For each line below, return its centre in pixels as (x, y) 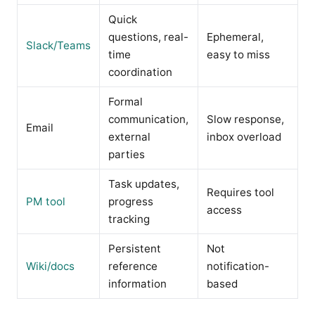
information (137, 283)
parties (127, 154)
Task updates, (144, 184)
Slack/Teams (58, 45)
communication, (148, 119)
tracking (129, 219)
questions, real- (148, 37)
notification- (238, 266)
